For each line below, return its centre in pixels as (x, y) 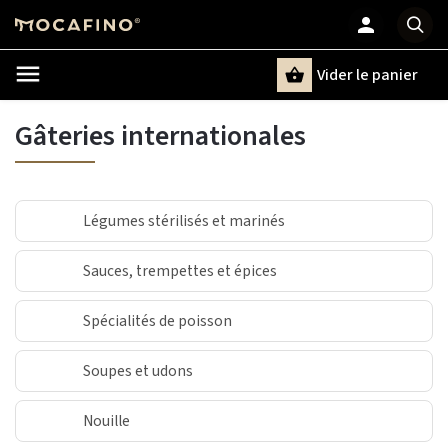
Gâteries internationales (160, 136)
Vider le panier (367, 75)
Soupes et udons (138, 371)
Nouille (106, 421)
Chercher (114, 101)
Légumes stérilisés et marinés (184, 221)
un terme (114, 117)
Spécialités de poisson (157, 321)
